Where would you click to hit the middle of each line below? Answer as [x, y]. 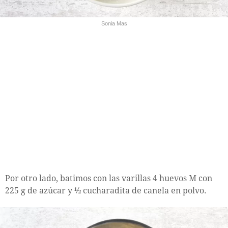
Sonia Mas [114, 23]
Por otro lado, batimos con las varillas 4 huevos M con [109, 178]
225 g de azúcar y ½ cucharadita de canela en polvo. [106, 190]
